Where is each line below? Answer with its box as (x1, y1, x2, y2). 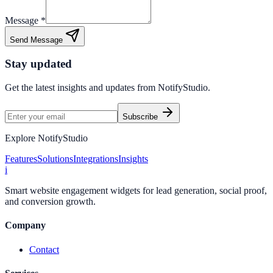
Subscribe (122, 112, 160, 122)
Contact (29, 244, 59, 255)
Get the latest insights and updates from (5, 82, 158, 93)
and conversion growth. (5, 196, 96, 207)
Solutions (37, 154, 73, 165)
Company (5, 220, 46, 231)
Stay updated (5, 57, 72, 71)
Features (5, 154, 37, 165)
